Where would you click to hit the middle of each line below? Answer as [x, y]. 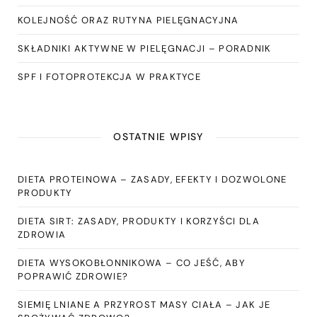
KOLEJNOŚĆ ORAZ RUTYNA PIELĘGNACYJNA [128, 21]
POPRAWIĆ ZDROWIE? [73, 277]
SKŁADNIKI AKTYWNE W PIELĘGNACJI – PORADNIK [145, 49]
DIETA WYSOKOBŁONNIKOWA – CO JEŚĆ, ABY [132, 263]
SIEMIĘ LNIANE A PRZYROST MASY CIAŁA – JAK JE [144, 305]
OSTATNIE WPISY [158, 137]
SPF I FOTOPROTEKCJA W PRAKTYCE [109, 77]
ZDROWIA [42, 235]
